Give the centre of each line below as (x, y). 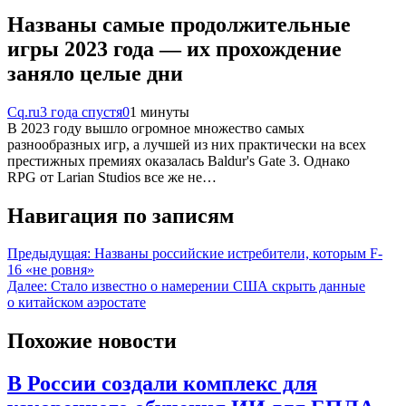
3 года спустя (81, 111)
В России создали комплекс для (162, 384)
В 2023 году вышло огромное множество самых (156, 128)
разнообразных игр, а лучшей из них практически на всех (187, 144)
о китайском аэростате (77, 303)
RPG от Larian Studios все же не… (112, 177)
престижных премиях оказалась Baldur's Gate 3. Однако (179, 160)
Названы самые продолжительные (179, 24)
